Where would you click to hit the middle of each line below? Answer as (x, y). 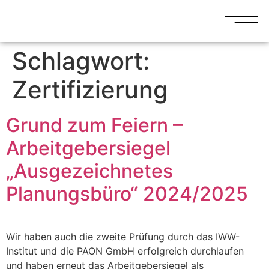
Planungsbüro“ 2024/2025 (127, 194)
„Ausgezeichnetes (89, 171)
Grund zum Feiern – (94, 125)
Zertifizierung (90, 90)
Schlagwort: (81, 61)
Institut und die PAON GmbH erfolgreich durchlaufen (125, 251)
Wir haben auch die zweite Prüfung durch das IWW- (123, 237)
